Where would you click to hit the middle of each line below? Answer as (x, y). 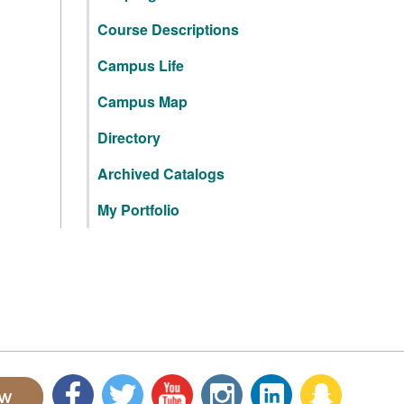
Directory (129, 138)
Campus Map (142, 101)
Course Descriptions (168, 29)
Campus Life (141, 65)
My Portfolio (138, 210)
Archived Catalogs (161, 174)
